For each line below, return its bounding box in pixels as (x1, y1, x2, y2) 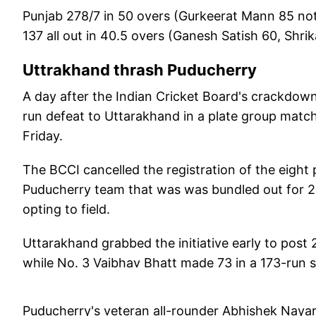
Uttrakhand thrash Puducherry (23, 60, 257, 79)
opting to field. (23, 201, 110, 217)
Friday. (23, 128, 63, 143)
